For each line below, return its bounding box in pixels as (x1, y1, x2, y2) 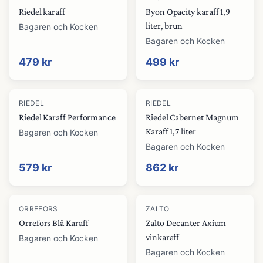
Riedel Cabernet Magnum (146, 112, 240, 122)
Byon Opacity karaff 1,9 (146, 6, 231, 16)
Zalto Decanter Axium (146, 218, 227, 228)
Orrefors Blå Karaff (19, 218, 89, 228)
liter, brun (146, 21, 183, 31)
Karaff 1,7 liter (146, 126, 196, 136)
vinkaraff (146, 232, 180, 242)
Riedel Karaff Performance (19, 112, 116, 122)
